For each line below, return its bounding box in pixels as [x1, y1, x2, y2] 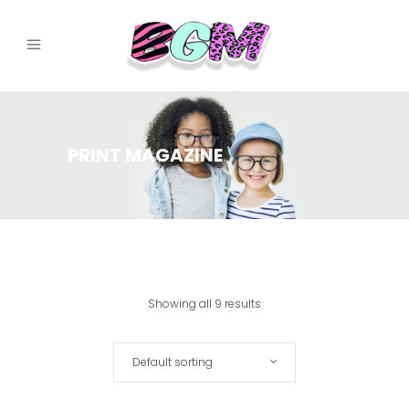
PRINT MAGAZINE [68, 142, 223, 168]
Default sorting [132, 354, 213, 370]
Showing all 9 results [148, 296, 261, 311]
